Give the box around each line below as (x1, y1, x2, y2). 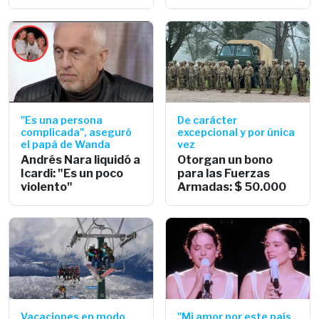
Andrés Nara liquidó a (21, 152, 140, 167)
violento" (21, 179, 73, 194)
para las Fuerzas (177, 166, 270, 180)
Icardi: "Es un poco (21, 166, 123, 180)
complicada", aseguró (21, 125, 132, 138)
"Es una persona (21, 113, 103, 126)
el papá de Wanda (21, 137, 110, 150)
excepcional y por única (177, 125, 295, 138)
